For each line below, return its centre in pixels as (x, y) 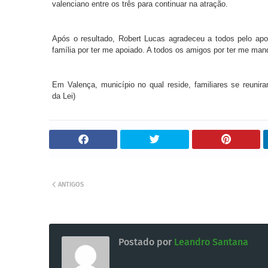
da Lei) (64, 96)
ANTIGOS (71, 185)
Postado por (145, 242)
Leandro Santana (210, 242)
